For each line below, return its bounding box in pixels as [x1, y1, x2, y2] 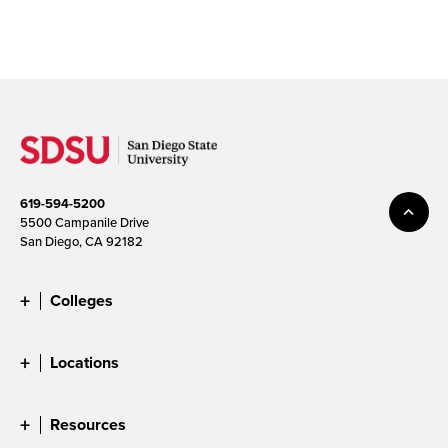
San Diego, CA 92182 [20, 231, 143, 250]
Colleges [50, 288, 113, 312]
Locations [50, 350, 119, 374]
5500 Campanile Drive [20, 212, 149, 231]
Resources [50, 412, 126, 436]
